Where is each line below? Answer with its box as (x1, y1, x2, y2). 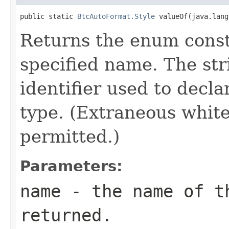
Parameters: (20, 157, 123, 175)
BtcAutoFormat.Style (77, 12, 155, 20)
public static (20, 12, 77, 20)
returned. (20, 204, 112, 225)
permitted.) (20, 126, 120, 147)
